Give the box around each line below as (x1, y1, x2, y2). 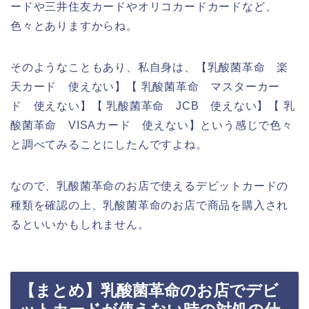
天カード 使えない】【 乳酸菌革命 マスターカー (10, 80, 281, 92)
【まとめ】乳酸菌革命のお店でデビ (19, 281, 279, 300)
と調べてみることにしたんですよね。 (10, 138, 208, 150)
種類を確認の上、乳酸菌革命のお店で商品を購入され (10, 199, 289, 211)
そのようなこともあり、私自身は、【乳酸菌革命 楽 (10, 61, 289, 73)
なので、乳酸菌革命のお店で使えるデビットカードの (10, 179, 289, 192)
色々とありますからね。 (10, 19, 138, 32)
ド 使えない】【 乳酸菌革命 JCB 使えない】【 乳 (10, 99, 295, 112)
